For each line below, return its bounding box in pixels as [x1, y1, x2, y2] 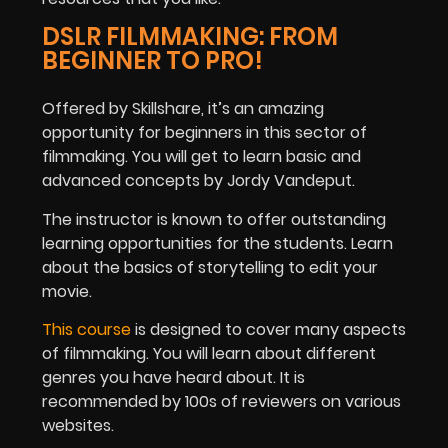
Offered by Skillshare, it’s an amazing [42, 97, 324, 121]
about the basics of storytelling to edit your [42, 255, 378, 279]
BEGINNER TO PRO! [42, 44, 263, 78]
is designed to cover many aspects [131, 317, 406, 341]
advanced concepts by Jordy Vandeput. [42, 169, 355, 193]
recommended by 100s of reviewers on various [42, 389, 401, 413]
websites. [42, 413, 114, 437]
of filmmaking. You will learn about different [42, 341, 376, 365]
